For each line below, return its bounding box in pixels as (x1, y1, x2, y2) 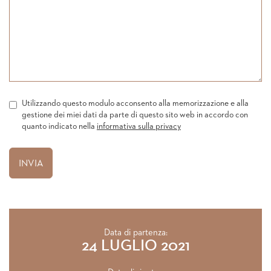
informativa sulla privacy (96, 122, 181, 131)
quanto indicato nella (21, 122, 97, 131)
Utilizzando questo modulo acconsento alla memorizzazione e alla (21, 99, 249, 108)
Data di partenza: (103, 228, 168, 237)
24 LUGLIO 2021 (81, 238, 190, 254)
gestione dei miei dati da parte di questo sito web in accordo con (21, 111, 248, 119)
